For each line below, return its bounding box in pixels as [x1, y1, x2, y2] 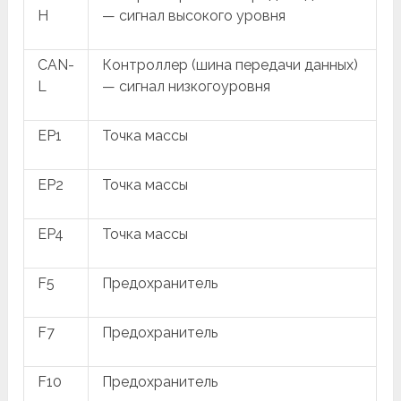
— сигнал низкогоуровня [102, 77, 271, 95]
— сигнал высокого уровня [102, 6, 286, 24]
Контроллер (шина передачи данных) [102, 55, 359, 73]
